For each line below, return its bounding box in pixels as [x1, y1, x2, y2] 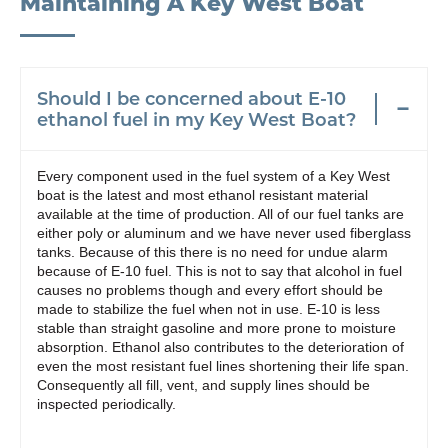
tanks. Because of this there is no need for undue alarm [37, 244, 388, 260]
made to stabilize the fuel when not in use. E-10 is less [37, 301, 380, 317]
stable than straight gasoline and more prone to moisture [37, 320, 396, 336]
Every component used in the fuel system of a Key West [37, 168, 390, 184]
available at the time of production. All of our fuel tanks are [37, 206, 404, 222]
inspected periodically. [37, 396, 176, 412]
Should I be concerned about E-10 [37, 86, 346, 110]
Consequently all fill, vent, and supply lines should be [37, 377, 370, 393]
